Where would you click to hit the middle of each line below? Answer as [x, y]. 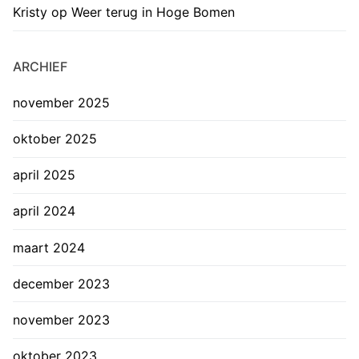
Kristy [30, 12]
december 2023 [61, 283]
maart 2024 [49, 247]
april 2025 [44, 175]
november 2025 [61, 102]
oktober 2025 [55, 138]
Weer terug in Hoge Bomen [153, 12]
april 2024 [44, 211]
